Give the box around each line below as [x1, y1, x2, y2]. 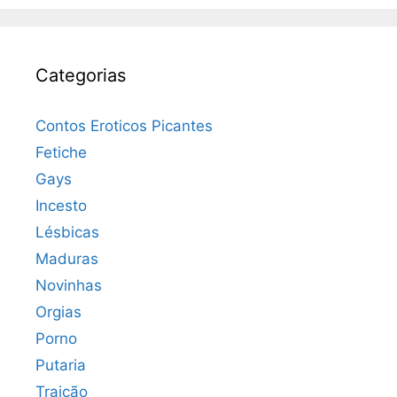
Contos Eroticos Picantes [35, 116, 213, 135]
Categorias [35, 64, 126, 86]
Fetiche [35, 143, 87, 161]
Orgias [35, 302, 82, 321]
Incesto [35, 196, 87, 214]
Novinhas [35, 276, 102, 294]
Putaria [35, 355, 86, 374]
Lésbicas [35, 222, 99, 241]
